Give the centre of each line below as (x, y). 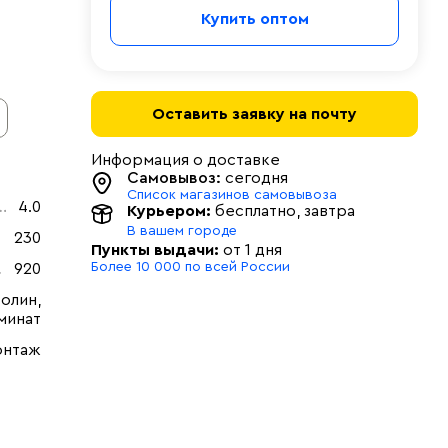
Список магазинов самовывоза (232, 195)
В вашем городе (182, 231)
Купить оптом (254, 19)
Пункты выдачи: (155, 250)
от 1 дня (250, 250)
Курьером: (169, 211)
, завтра (325, 211)
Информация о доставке (185, 160)
